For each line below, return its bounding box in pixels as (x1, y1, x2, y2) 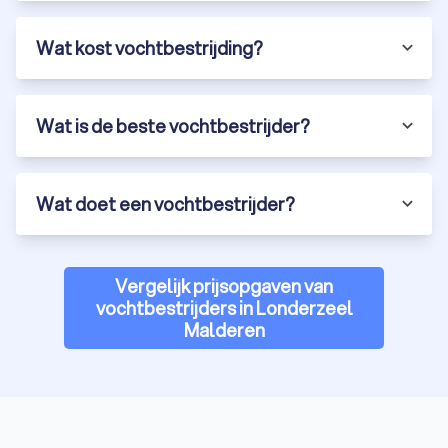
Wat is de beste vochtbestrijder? (36, 112, 310, 139)
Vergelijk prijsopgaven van (115, 272, 333, 299)
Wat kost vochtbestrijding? (36, 34, 263, 61)
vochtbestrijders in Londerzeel (95, 294, 353, 321)
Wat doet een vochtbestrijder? (36, 190, 295, 217)
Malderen (183, 316, 265, 343)
